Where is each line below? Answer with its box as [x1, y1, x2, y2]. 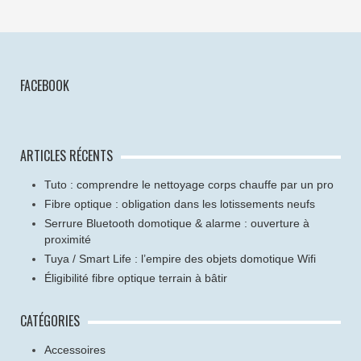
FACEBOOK [20, 76, 69, 96]
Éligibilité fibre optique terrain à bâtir [44, 272, 227, 285]
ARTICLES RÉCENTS [20, 146, 113, 166]
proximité [44, 233, 91, 247]
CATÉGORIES [20, 311, 80, 331]
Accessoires [44, 343, 106, 357]
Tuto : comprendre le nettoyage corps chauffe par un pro [44, 178, 334, 192]
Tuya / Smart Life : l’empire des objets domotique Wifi [44, 252, 316, 266]
